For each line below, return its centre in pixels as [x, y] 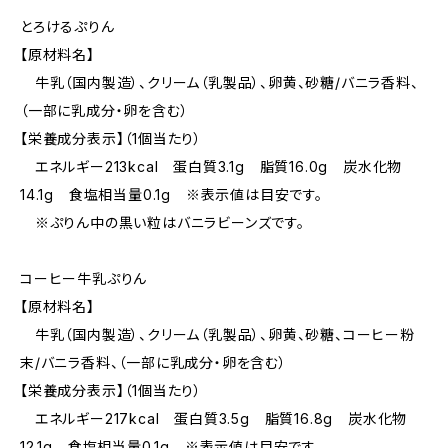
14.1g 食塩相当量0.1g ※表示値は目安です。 [171, 194]
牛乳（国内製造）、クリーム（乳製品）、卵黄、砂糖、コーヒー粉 [217, 334]
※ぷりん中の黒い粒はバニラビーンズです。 [162, 222]
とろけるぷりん [67, 26]
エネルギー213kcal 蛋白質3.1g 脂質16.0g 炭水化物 [211, 166]
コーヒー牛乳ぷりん [84, 278]
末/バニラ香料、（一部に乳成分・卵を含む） [153, 362]
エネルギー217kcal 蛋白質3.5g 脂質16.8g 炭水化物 [214, 418]
